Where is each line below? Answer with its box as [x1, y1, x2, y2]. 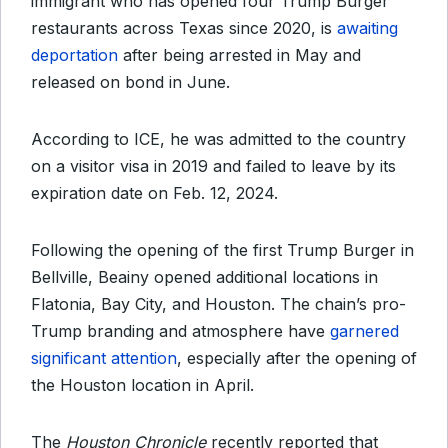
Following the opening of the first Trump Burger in [31, 240, 414, 260]
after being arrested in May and [118, 45, 361, 65]
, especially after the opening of [177, 348, 417, 368]
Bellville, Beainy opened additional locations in [31, 267, 378, 287]
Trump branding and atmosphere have [31, 321, 330, 341]
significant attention [31, 348, 177, 368]
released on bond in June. [31, 72, 230, 92]
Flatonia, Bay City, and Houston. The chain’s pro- [31, 294, 406, 314]
